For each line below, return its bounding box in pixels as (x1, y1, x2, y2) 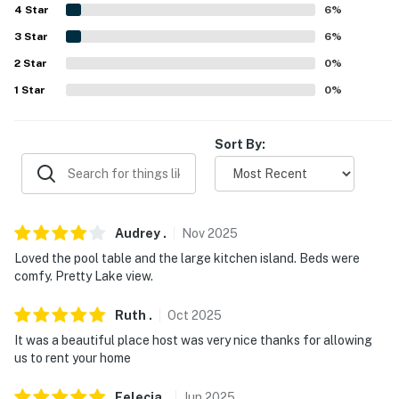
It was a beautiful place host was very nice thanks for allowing (14, 332, 372, 347)
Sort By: (215, 136, 265, 151)
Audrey (115, 225, 160, 240)
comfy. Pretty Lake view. (14, 268, 153, 283)
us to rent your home (14, 350, 131, 365)
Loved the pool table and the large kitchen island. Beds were (14, 250, 360, 265)
